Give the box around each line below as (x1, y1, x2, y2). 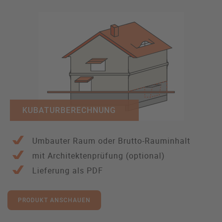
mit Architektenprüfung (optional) (32, 150, 165, 162)
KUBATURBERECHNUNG (22, 106, 116, 115)
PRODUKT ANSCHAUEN (18, 197, 91, 204)
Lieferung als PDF (32, 165, 103, 176)
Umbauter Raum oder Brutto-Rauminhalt (32, 135, 190, 147)
